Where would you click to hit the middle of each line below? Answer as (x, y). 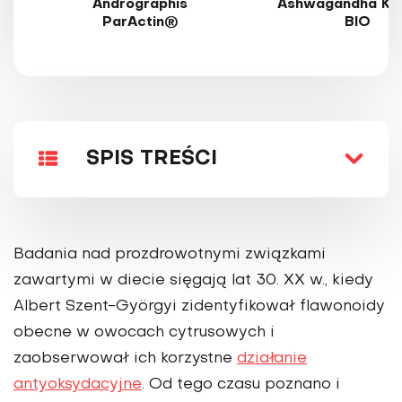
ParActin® (140, 23)
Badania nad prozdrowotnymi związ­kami (170, 255)
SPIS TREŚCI (152, 159)
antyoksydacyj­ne (78, 385)
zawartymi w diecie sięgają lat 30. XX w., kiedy (193, 281)
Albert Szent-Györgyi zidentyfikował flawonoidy (199, 307)
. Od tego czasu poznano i (241, 385)
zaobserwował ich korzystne (125, 359)
